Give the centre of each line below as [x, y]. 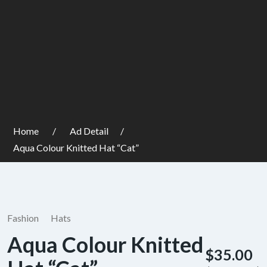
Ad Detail [89, 131]
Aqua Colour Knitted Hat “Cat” [76, 148]
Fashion [23, 218]
